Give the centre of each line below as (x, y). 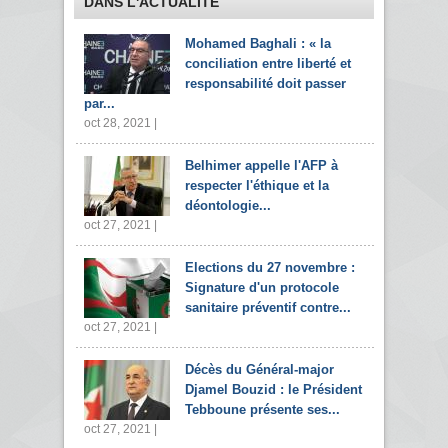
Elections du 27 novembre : (270, 268)
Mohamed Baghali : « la (258, 44)
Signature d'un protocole (262, 288)
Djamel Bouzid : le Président (273, 390)
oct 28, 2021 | (120, 123)
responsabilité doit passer (265, 84)
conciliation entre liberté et (268, 64)
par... (99, 104)
